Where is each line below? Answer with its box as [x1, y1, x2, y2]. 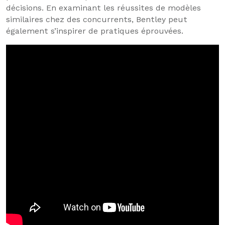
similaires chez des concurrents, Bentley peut [6, 15, 187, 24]
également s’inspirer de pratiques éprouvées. [6, 26, 183, 36]
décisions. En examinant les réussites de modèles [6, 3, 201, 13]
